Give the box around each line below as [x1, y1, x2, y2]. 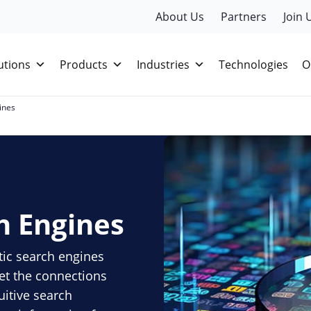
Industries [137, 57, 190, 72]
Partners [221, 9, 267, 24]
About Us [155, 9, 204, 24]
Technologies [219, 57, 288, 72]
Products [60, 57, 108, 72]
